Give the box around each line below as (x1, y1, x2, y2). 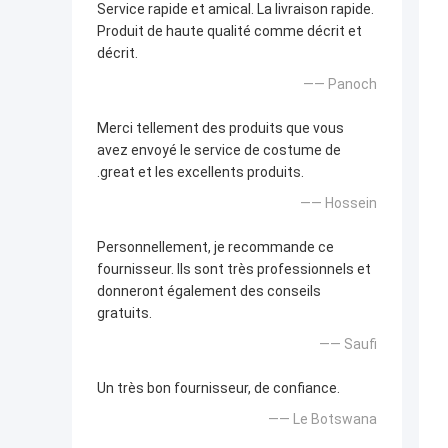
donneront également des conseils (97, 283, 321, 300)
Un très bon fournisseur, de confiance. (97, 380, 340, 397)
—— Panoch (303, 76, 377, 93)
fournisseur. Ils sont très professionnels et (97, 261, 371, 278)
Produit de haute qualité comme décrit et (97, 23, 362, 40)
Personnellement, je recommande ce (97, 239, 334, 256)
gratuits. (97, 305, 152, 322)
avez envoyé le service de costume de (97, 142, 341, 159)
